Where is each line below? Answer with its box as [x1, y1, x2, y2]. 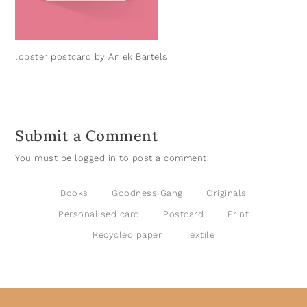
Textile [185, 230, 214, 241]
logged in [75, 153, 116, 164]
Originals [206, 188, 247, 199]
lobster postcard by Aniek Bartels [15, 51, 168, 62]
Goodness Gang [112, 188, 183, 199]
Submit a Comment [15, 126, 159, 146]
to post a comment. [116, 153, 210, 164]
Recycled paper [93, 230, 162, 241]
